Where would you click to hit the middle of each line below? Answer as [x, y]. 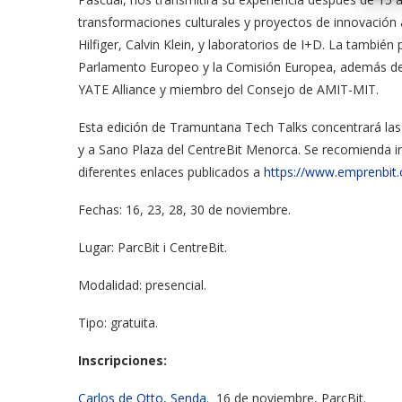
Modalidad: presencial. [142, 285]
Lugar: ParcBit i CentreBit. [153, 248]
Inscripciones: [124, 361]
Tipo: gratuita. [118, 323]
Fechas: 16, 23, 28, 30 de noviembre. [184, 210]
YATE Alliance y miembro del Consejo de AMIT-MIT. [228, 90]
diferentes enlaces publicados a [171, 172]
